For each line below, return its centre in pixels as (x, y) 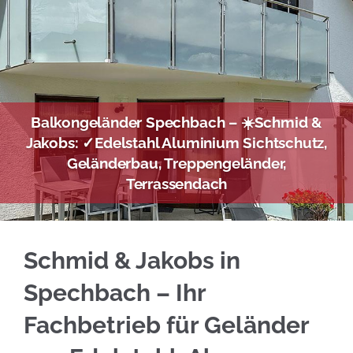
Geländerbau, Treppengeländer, (176, 163)
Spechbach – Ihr (115, 293)
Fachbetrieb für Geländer (166, 325)
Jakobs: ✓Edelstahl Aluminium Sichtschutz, (176, 143)
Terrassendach (176, 184)
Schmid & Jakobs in (132, 260)
